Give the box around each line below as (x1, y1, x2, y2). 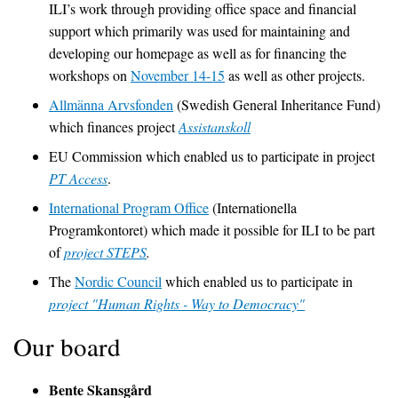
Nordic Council (75, 271, 162, 291)
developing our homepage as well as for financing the (49, 43, 346, 62)
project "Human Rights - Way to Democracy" (49, 293, 305, 313)
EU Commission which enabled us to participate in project (49, 146, 375, 165)
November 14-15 (131, 65, 225, 84)
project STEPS (64, 242, 147, 261)
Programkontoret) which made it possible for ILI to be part (49, 219, 375, 239)
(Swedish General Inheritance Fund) (173, 94, 380, 114)
